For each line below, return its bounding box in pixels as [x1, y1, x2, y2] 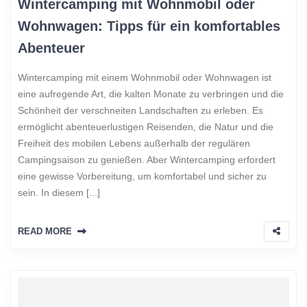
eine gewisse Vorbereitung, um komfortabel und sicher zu [18, 171, 267, 182]
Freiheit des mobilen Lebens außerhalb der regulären [18, 138, 250, 149]
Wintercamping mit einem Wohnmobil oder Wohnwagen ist [18, 72, 271, 84]
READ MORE [18, 226, 72, 237]
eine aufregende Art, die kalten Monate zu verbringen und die [18, 88, 284, 100]
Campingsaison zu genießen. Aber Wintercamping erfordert [18, 154, 275, 166]
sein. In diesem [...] [18, 187, 100, 199]
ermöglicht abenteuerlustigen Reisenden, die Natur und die [18, 121, 273, 133]
